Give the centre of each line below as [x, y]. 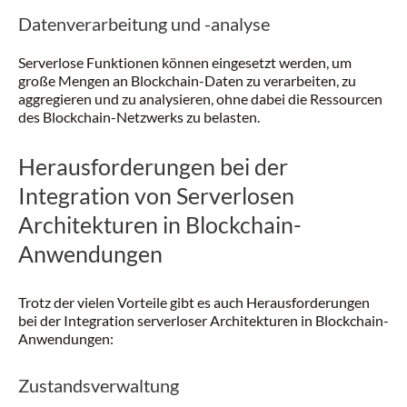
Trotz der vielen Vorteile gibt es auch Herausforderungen [194, 302]
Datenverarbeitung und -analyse [144, 24]
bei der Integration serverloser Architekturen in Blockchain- [203, 320]
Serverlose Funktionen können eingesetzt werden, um [185, 62]
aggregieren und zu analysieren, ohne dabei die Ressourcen [200, 99]
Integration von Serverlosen [156, 195]
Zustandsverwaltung [99, 385]
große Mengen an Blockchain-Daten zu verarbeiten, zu [187, 80]
